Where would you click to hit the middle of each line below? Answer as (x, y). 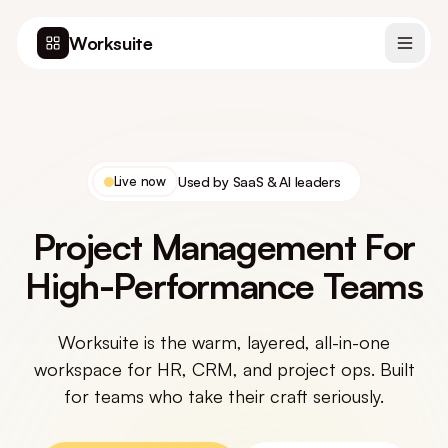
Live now (139, 181)
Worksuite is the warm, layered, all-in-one (224, 342)
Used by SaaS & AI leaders (259, 181)
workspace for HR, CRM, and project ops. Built (224, 369)
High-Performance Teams (224, 285)
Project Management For (224, 246)
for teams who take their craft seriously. (224, 396)
